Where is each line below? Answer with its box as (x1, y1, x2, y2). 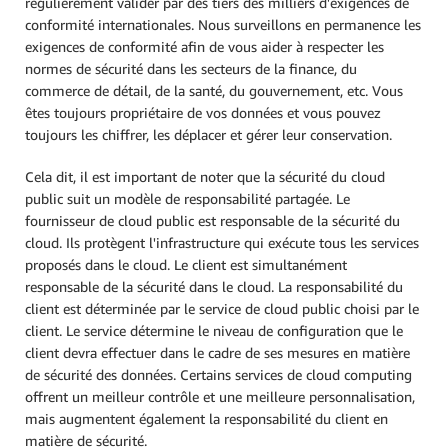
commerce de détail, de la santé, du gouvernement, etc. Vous (25, 82, 403, 100)
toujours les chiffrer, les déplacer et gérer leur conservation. (25, 126, 392, 144)
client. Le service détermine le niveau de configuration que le (25, 322, 403, 340)
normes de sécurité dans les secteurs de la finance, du (25, 60, 357, 78)
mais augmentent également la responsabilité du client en (25, 410, 388, 428)
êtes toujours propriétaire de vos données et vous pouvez (25, 104, 381, 122)
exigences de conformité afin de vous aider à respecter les (25, 38, 384, 56)
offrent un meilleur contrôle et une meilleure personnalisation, (25, 388, 415, 406)
